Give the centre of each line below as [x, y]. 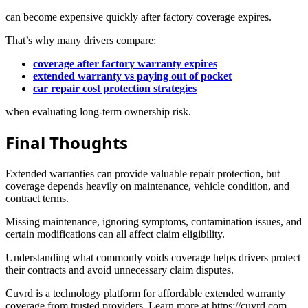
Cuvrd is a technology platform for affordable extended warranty [145, 294]
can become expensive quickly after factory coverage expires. [139, 16]
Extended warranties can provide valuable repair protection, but [143, 174]
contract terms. [37, 199]
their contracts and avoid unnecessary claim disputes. [120, 270]
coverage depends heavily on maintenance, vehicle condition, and [147, 186]
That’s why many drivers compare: [81, 40]
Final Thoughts [67, 143]
